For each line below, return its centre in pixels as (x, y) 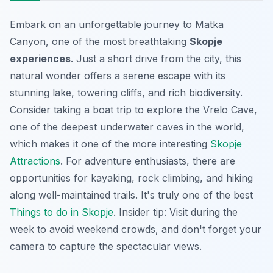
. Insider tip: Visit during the (175, 212)
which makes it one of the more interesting (110, 144)
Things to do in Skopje (62, 212)
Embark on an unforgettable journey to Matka (117, 24)
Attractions (35, 161)
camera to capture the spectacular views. (106, 246)
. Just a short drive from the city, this (156, 58)
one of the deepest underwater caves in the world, (127, 127)
